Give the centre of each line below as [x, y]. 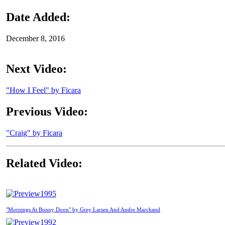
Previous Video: [47, 112]
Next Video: [36, 69]
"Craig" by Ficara [34, 133]
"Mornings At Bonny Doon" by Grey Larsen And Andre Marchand [83, 209]
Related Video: [44, 163]
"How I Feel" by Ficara [43, 90]
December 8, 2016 [35, 39]
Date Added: [38, 17]
